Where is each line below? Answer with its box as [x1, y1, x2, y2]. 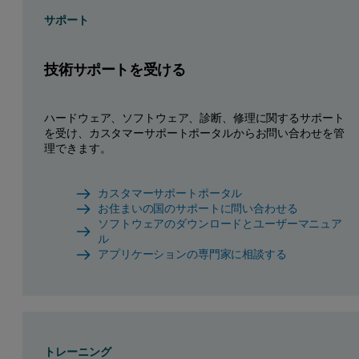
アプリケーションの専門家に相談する [98, 248, 287, 261]
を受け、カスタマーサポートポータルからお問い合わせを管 [44, 126, 345, 139]
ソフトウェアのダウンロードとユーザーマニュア [98, 217, 342, 231]
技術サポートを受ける [44, 61, 186, 78]
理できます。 [44, 141, 111, 155]
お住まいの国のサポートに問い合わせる [98, 202, 298, 216]
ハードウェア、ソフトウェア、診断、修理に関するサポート [44, 111, 345, 124]
